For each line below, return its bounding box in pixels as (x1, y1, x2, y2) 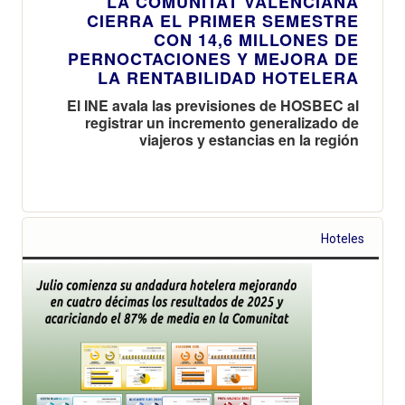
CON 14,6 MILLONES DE (154, 27, 359, 52)
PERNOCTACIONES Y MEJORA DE (68, 46, 359, 71)
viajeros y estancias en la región (139, 128, 359, 150)
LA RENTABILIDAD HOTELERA (98, 65, 359, 89)
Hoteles (321, 231, 365, 246)
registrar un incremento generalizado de (85, 111, 359, 133)
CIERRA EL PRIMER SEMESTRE (87, 8, 359, 33)
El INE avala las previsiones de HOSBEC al (67, 94, 359, 116)
